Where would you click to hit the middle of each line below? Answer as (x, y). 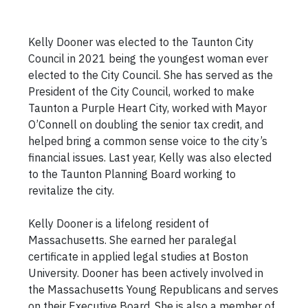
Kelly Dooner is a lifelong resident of (119, 223)
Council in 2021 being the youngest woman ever (148, 58)
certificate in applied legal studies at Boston (139, 256)
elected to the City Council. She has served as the (151, 75)
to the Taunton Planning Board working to (132, 174)
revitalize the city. (71, 190)
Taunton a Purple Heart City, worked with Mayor (148, 108)
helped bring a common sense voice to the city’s (148, 141)
